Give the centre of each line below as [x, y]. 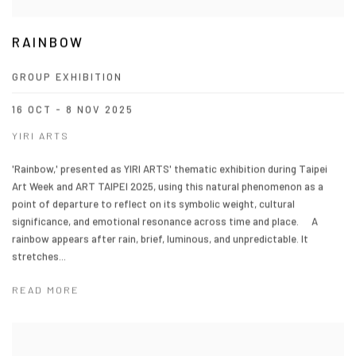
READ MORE [46, 290]
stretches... [39, 256]
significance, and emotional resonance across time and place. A [165, 221]
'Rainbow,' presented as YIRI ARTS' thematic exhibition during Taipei [170, 169]
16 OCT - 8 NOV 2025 [73, 109]
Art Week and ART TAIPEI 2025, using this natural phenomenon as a [168, 186]
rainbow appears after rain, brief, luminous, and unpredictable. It [160, 239]
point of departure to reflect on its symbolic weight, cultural [153, 204]
